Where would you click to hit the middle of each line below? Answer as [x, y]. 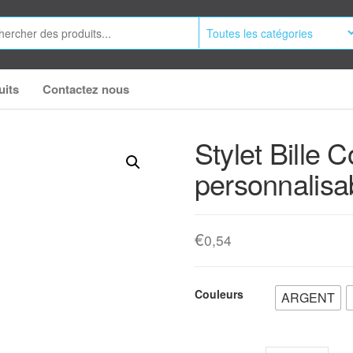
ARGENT [308, 297]
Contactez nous [86, 89]
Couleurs [219, 294]
